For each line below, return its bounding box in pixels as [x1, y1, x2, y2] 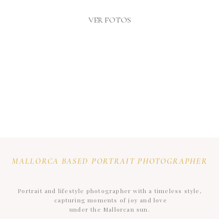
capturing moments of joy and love [52, 196, 167, 204]
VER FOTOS [88, 15, 131, 25]
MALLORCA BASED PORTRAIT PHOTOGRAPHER [12, 156, 208, 166]
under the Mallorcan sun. [69, 205, 150, 213]
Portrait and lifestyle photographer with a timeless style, [18, 187, 202, 195]
